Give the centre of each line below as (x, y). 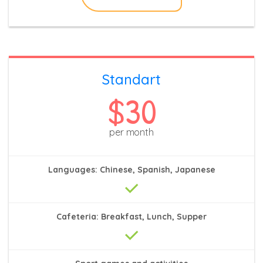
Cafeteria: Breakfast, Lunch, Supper (131, 217)
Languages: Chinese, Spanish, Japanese (131, 170)
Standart (131, 79)
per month (131, 132)
